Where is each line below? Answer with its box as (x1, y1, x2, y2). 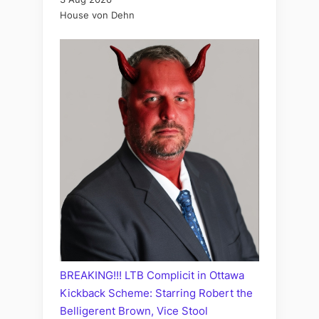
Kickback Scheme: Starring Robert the (60, 286, 253, 300)
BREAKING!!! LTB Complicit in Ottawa (60, 268, 244, 283)
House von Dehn (60, 9, 135, 21)
